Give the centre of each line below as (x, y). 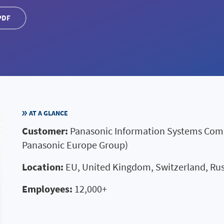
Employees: (48, 189)
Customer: (46, 131)
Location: (44, 167)
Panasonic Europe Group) (75, 145)
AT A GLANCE (48, 113)
